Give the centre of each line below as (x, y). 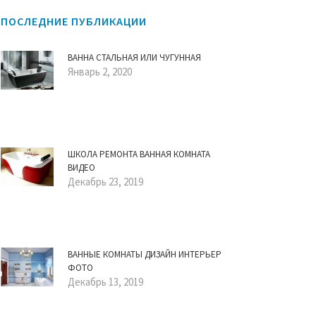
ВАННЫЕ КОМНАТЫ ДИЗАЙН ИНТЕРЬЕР (145, 254)
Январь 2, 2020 (100, 72)
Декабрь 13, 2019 (105, 282)
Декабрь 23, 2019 (105, 182)
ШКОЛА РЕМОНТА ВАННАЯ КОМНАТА (139, 154)
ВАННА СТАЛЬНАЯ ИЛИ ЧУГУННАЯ (134, 57)
